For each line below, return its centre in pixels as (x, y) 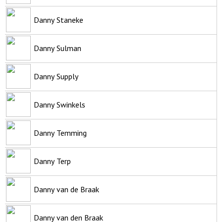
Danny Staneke (58, 20)
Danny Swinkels (59, 104)
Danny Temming (60, 133)
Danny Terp (52, 161)
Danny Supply (56, 76)
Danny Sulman (57, 48)
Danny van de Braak (66, 189)
